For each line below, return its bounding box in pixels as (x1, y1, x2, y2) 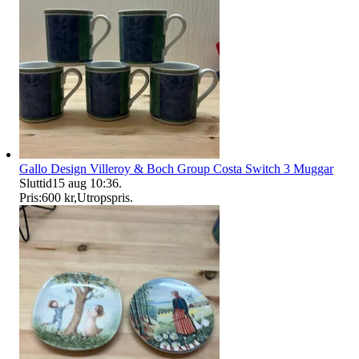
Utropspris (77, 190, 130, 204)
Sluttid (19, 175, 52, 190)
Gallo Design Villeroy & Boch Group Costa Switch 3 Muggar (19, 161, 333, 175)
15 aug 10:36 (52, 175, 119, 190)
